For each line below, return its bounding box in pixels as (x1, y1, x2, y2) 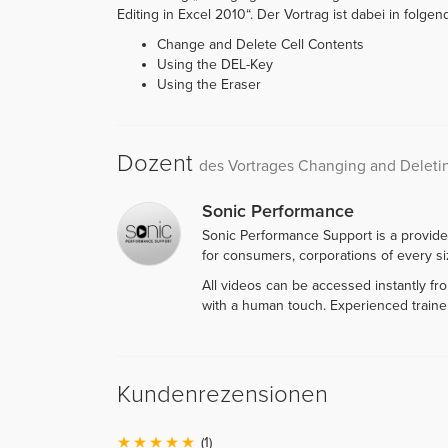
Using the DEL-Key (157, 55, 273, 73)
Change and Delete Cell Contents (157, 35, 364, 53)
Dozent (117, 148, 199, 178)
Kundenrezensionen (117, 379, 328, 409)
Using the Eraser (157, 75, 261, 93)
